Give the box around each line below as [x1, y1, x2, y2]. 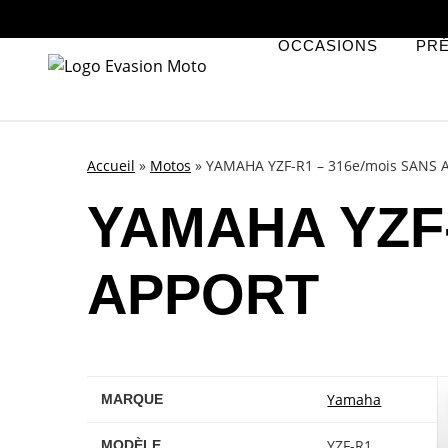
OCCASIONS [278, 36, 379, 54]
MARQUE [101, 391, 164, 407]
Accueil [87, 156, 135, 175]
